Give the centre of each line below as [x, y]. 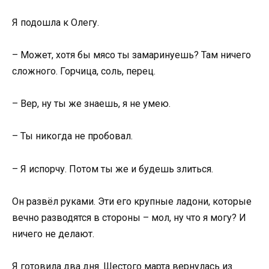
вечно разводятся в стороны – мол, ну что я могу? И [129, 217]
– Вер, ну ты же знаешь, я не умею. [91, 104]
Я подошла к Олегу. [56, 22]
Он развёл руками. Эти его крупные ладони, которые [132, 201]
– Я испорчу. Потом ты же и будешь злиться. [113, 169]
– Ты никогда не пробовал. [72, 136]
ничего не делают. [53, 234]
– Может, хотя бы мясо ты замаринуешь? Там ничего [131, 55]
